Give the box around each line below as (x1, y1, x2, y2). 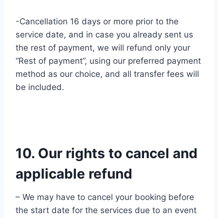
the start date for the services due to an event (16, 205, 197, 215)
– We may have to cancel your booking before (16, 192, 194, 202)
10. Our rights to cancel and (16, 145, 198, 162)
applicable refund (16, 165, 132, 182)
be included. (16, 82, 64, 92)
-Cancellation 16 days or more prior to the (16, 17, 179, 26)
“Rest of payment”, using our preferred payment (16, 56, 201, 66)
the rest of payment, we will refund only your (16, 43, 190, 53)
